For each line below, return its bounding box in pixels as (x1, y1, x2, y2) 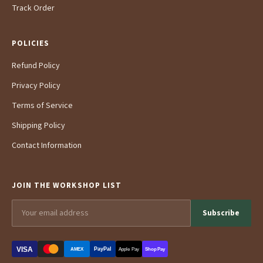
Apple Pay (119, 247, 139, 252)
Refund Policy (12, 59, 60, 72)
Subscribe (203, 207, 240, 219)
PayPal (94, 246, 112, 252)
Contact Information (12, 139, 82, 151)
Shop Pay (144, 247, 166, 252)
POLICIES (12, 38, 50, 49)
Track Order (12, 2, 55, 14)
